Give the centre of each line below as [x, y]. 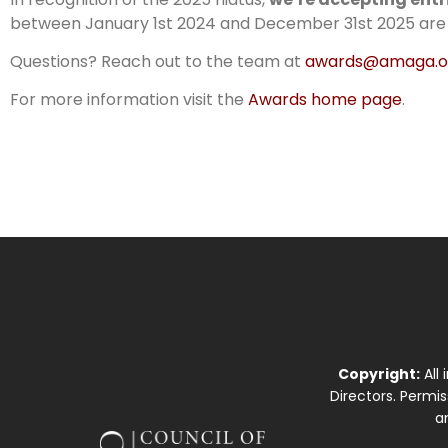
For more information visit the [129, 100]
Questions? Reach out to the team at [157, 61]
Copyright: [379, 373]
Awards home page [325, 100]
